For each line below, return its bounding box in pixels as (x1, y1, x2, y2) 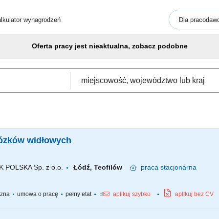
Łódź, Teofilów (73, 163, 130, 171)
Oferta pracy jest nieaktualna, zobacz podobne (31, 42, 188, 50)
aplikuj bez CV (175, 191, 214, 197)
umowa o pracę (16, 191, 60, 197)
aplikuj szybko (113, 191, 151, 197)
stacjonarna (158, 163, 197, 171)
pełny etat (64, 191, 93, 197)
